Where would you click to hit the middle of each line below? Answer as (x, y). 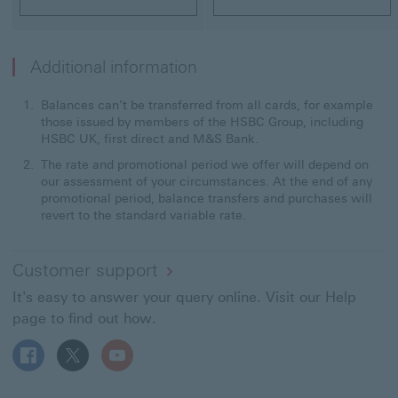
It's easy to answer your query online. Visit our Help (184, 297)
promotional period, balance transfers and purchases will (207, 198)
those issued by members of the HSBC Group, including (202, 122)
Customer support (85, 270)
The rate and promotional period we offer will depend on (205, 164)
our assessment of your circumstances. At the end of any (207, 181)
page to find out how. (84, 318)
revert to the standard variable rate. (143, 215)
